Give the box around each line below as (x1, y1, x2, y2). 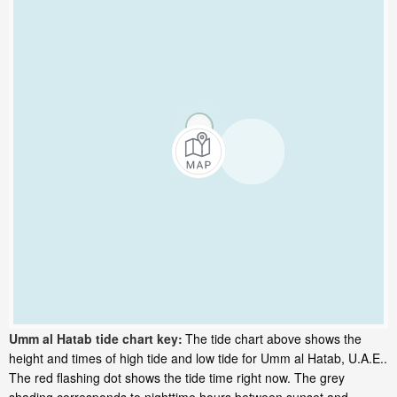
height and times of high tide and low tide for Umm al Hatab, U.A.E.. (9, 349, 387, 368)
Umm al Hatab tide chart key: (9, 330, 183, 348)
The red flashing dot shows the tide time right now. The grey (9, 369, 345, 387)
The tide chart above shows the (185, 330, 362, 348)
